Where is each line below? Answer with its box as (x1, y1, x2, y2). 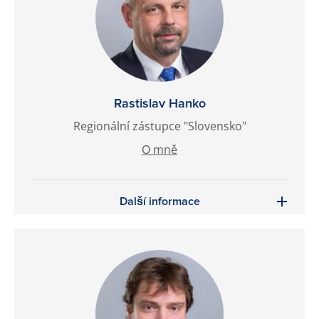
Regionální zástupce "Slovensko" (73, 118, 246, 134)
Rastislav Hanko (113, 94, 206, 113)
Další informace (119, 193, 200, 209)
